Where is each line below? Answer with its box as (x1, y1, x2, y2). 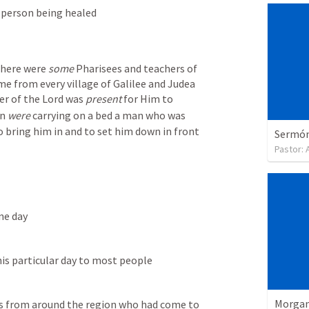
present (86, 92, 121, 106)
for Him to (121, 92, 173, 106)
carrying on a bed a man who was (30, 108, 186, 123)
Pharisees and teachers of (74, 61, 197, 76)
